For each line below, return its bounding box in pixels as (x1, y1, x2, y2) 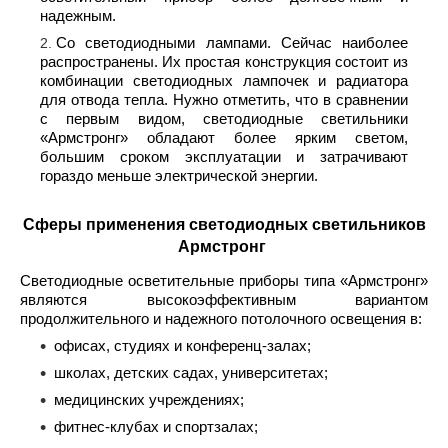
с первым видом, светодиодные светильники (40, 110, 408, 127)
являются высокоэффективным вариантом (20, 292, 428, 309)
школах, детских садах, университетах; (54, 365, 328, 382)
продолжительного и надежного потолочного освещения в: (20, 311, 422, 328)
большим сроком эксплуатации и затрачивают (40, 148, 408, 165)
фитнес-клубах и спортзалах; (54, 419, 258, 436)
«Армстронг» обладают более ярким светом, (40, 129, 408, 146)
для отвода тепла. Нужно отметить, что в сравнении (40, 91, 408, 108)
